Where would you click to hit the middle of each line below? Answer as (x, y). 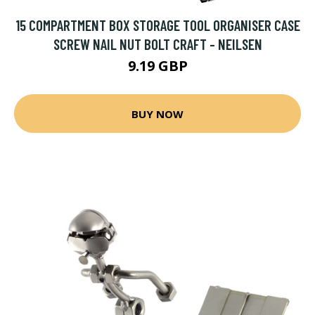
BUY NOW (157, 114)
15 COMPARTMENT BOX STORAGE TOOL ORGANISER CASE (157, 25)
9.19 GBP (157, 66)
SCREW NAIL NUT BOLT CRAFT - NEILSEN (157, 44)
